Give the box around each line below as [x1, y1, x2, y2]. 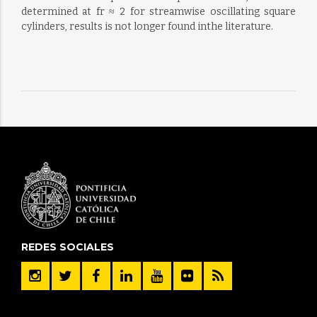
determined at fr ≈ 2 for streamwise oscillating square [21, 6, 296, 18]
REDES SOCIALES [21, 240, 114, 253]
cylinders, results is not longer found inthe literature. [21, 21, 273, 33]
